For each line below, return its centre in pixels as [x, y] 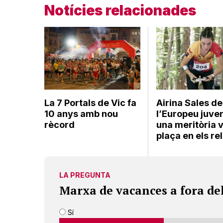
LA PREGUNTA [85, 175]
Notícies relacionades [120, 10]
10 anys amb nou [81, 113]
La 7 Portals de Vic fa [90, 103]
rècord [59, 124]
